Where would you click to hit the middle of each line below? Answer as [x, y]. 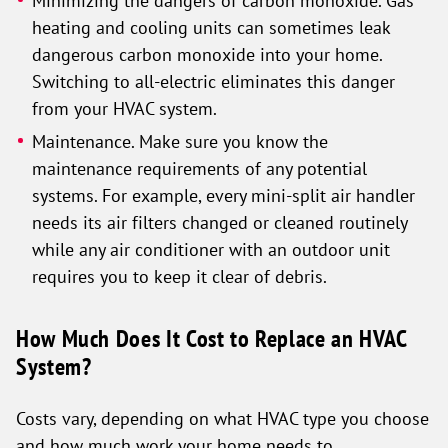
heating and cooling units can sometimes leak [211, 27]
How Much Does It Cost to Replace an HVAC [211, 338]
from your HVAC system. [125, 108]
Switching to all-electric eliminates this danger [214, 81]
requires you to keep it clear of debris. [180, 276]
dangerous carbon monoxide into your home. [207, 54]
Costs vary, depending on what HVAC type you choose [222, 418]
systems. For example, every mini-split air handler [224, 195]
